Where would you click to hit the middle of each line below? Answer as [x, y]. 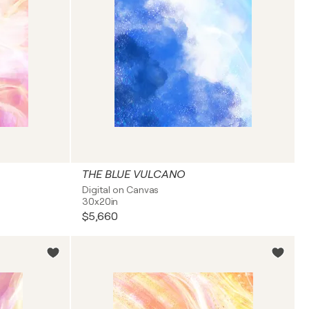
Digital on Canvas [121, 190]
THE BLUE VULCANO [134, 175]
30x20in [100, 201]
